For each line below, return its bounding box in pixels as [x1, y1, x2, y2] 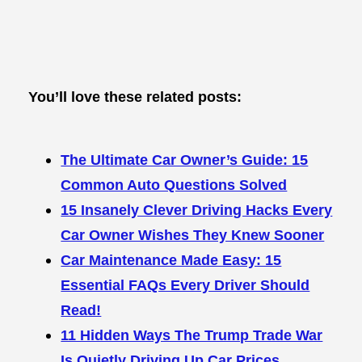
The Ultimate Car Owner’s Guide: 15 [61, 151, 309, 169]
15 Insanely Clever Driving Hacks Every [61, 201, 333, 219]
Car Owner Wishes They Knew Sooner [61, 226, 325, 244]
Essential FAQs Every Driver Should [61, 276, 310, 294]
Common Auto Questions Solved [61, 176, 288, 194]
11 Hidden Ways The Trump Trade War [61, 326, 323, 344]
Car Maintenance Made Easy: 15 [61, 251, 282, 269]
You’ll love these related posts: [28, 87, 242, 105]
